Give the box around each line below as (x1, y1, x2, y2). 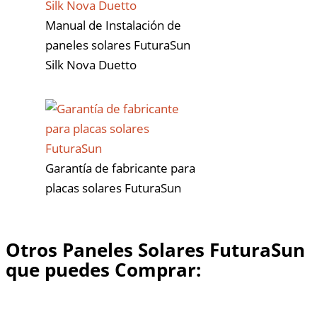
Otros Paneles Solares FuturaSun (6, 237, 305, 262)
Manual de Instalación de (45, 16, 181, 33)
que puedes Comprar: (6, 257, 201, 282)
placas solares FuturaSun (45, 179, 181, 196)
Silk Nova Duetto (45, 56, 137, 73)
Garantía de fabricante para (45, 159, 195, 176)
